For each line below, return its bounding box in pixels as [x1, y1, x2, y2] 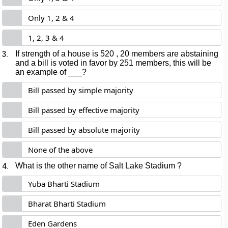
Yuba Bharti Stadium [28, 179, 100, 189]
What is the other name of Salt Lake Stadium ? [15, 161, 182, 170]
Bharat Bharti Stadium [28, 198, 106, 209]
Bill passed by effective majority [28, 105, 140, 115]
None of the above [28, 145, 93, 155]
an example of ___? [15, 68, 87, 76]
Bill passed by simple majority [28, 85, 134, 95]
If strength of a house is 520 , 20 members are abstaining [15, 49, 219, 58]
